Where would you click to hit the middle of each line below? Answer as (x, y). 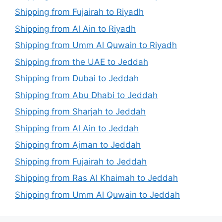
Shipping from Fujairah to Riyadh (79, 12)
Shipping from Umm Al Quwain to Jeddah (97, 194)
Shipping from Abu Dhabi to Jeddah (86, 95)
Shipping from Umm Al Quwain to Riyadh (96, 45)
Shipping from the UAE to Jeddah (82, 62)
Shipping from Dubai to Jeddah (77, 79)
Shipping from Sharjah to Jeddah (80, 112)
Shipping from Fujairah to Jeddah (81, 161)
